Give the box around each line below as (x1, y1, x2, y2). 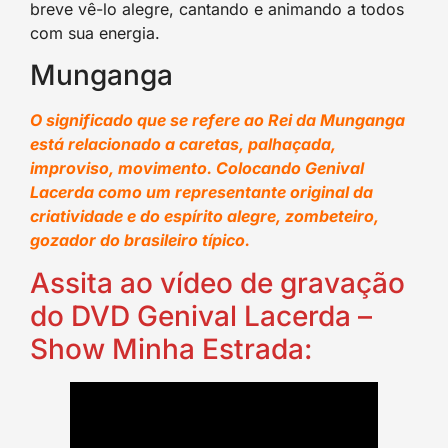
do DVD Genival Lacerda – (30, 298, 372, 333)
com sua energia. (30, 23, 160, 44)
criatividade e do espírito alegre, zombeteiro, (30, 206, 379, 227)
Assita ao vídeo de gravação (30, 265, 405, 300)
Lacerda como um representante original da (30, 182, 373, 203)
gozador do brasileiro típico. (30, 230, 250, 251)
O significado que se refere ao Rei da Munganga (30, 110, 405, 131)
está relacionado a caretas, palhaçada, (30, 134, 336, 155)
